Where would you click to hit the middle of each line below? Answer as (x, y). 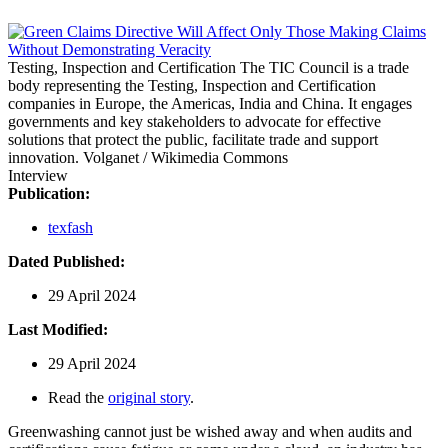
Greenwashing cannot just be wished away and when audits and (210, 431)
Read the (78, 397)
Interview (38, 175)
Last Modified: (58, 329)
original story (149, 397)
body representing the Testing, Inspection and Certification (192, 85)
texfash (70, 227)
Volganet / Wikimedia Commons (185, 157)
